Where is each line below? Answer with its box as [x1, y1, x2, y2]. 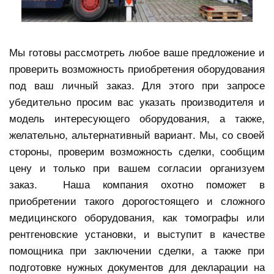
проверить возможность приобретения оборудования [9, 61, 265, 76]
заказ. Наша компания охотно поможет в [9, 176, 265, 192]
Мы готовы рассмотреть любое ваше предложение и [9, 44, 265, 60]
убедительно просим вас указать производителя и [9, 94, 265, 109]
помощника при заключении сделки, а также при [9, 242, 265, 258]
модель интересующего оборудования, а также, [9, 110, 265, 126]
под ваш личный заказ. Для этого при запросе [9, 77, 265, 93]
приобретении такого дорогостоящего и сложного [9, 193, 265, 209]
